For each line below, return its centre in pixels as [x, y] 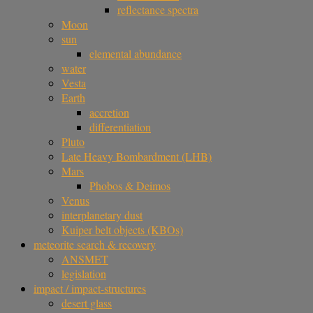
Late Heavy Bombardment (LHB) [137, 156]
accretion [109, 112]
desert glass [87, 303]
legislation [84, 274]
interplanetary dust [102, 215]
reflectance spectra [158, 9]
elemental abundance [136, 53]
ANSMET [85, 259]
